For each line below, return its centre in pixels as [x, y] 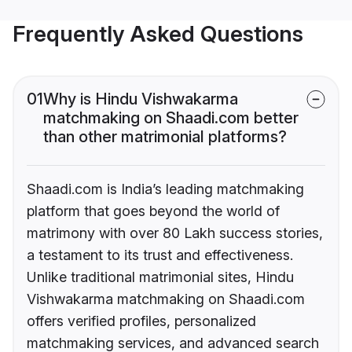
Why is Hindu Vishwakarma [141, 99]
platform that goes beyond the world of [153, 211]
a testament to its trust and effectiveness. [160, 255]
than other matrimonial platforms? [165, 137]
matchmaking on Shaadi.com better [171, 118]
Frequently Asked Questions [158, 34]
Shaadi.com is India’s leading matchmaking [165, 189]
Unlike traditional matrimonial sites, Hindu [160, 277]
